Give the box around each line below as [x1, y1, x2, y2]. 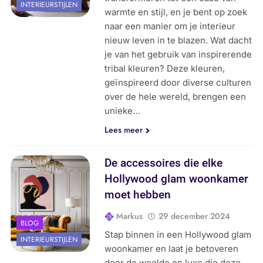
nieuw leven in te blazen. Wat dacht [104, 35, 252, 46]
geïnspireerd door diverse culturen [104, 77, 252, 89]
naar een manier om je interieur [104, 21, 236, 32]
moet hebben [104, 188, 171, 202]
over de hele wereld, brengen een [104, 91, 247, 103]
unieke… [104, 105, 141, 117]
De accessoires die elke [104, 156, 223, 170]
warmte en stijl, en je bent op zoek [104, 6, 248, 18]
